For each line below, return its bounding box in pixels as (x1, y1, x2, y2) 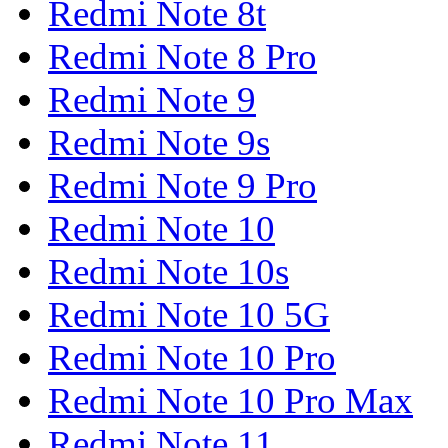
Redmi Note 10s (48, 251, 289, 293)
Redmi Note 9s (48, 122, 270, 164)
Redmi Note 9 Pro (48, 165, 317, 207)
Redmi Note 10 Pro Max (48, 380, 413, 422)
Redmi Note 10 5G (48, 294, 330, 336)
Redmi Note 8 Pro (48, 36, 317, 78)
